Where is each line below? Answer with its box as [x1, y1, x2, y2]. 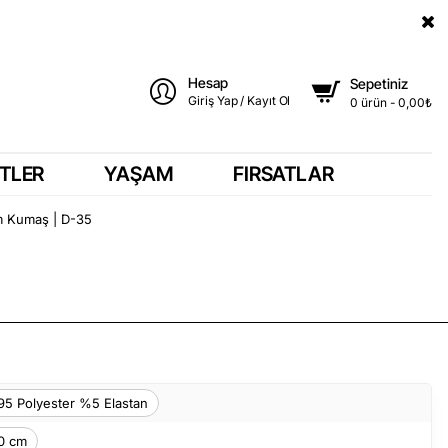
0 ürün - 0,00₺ [350, 94, 432, 110]
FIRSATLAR [232, 162, 334, 186]
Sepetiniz [350, 74, 408, 92]
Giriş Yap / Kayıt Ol [188, 93, 291, 108]
